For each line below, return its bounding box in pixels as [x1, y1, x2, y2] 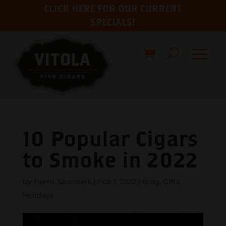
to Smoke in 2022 [22, 147, 198, 172]
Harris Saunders [33, 177, 91, 186]
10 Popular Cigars [22, 126, 198, 150]
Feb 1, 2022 [97, 177, 136, 186]
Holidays [22, 190, 53, 200]
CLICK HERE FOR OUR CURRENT [44, 3, 182, 14]
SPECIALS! [90, 17, 136, 28]
